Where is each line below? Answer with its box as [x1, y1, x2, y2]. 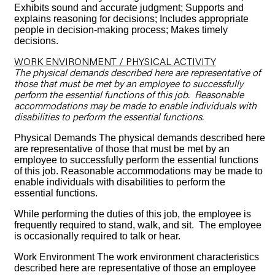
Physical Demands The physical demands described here [14, 133, 266, 143]
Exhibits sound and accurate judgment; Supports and [14, 2, 244, 13]
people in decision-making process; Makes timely [14, 25, 228, 35]
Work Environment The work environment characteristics [14, 252, 260, 262]
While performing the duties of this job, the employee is [14, 209, 252, 219]
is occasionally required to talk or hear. [14, 231, 181, 241]
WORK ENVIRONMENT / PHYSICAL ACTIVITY [14, 55, 217, 68]
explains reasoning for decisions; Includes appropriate [14, 14, 249, 24]
